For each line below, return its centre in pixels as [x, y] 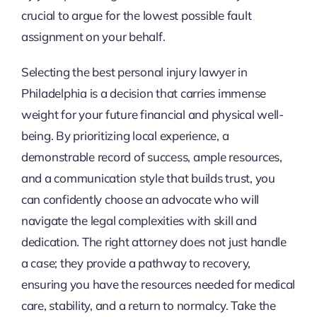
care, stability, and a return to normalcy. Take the [148, 305]
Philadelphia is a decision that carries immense [143, 93]
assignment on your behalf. [93, 36]
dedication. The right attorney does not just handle [154, 241]
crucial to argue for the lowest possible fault [136, 15]
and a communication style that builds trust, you [148, 178]
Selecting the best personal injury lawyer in [134, 71]
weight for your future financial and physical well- [152, 114]
